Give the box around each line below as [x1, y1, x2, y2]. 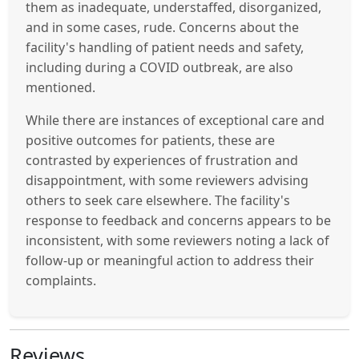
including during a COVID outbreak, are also [26, 58, 293, 76]
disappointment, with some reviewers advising [26, 171, 309, 189]
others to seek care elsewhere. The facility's [26, 191, 290, 209]
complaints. [26, 271, 96, 289]
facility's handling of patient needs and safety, [26, 38, 304, 56]
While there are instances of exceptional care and [26, 111, 325, 129]
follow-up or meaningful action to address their [26, 251, 314, 269]
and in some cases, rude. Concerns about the [26, 18, 299, 36]
